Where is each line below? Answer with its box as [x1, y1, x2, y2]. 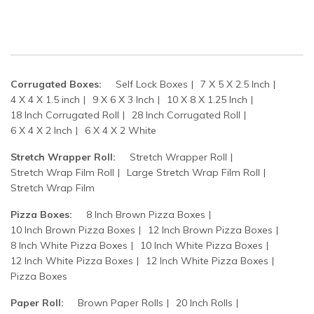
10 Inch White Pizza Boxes [140, 239, 263, 252]
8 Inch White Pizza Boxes [11, 239, 128, 252]
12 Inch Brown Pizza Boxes [148, 224, 273, 237]
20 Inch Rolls [176, 296, 233, 310]
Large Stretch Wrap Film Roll [127, 166, 260, 179]
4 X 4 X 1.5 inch [11, 93, 80, 107]
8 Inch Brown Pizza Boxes [86, 208, 205, 221]
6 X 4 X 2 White [85, 124, 156, 137]
